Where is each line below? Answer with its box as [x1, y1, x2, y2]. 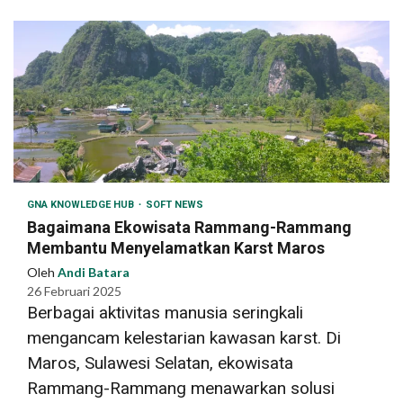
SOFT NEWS [146, 198, 203, 210]
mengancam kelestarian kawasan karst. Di [27, 327, 341, 348]
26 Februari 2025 [27, 282, 121, 299]
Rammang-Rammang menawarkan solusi [27, 377, 335, 399]
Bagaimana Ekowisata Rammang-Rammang [27, 217, 352, 237]
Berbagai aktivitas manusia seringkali [27, 301, 303, 323]
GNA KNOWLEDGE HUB [27, 198, 137, 210]
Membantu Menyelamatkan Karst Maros [27, 237, 325, 257]
